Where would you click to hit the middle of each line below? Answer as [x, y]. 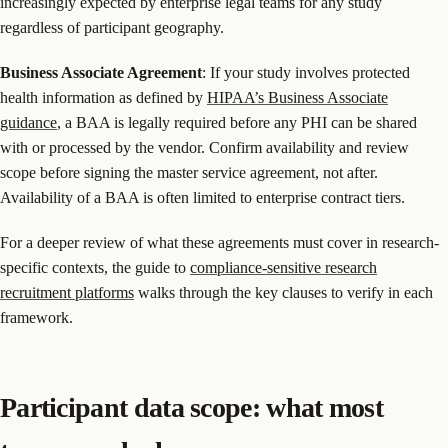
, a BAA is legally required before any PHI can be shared [237, 122]
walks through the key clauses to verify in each [283, 292]
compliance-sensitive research [283, 267]
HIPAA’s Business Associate [297, 97]
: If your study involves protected [306, 72]
